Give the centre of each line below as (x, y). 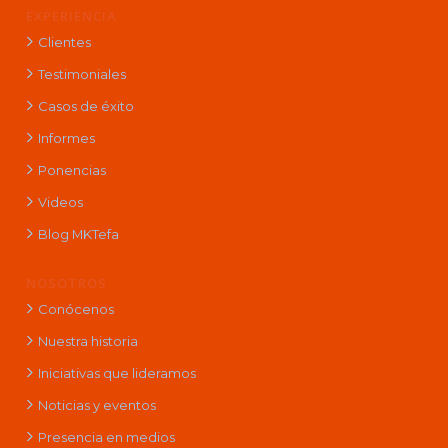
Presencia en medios (106, 436)
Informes (66, 137)
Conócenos (75, 308)
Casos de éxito (85, 105)
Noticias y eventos (96, 404)
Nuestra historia (87, 340)
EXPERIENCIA (71, 15)
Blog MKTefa (78, 233)
